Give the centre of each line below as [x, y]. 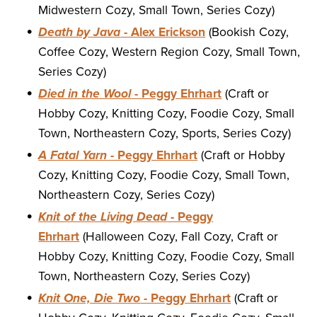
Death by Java [80, 33]
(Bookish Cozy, [247, 33]
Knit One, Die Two [90, 299]
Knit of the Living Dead [103, 217]
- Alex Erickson [163, 33]
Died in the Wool [85, 94]
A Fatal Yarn [73, 156]
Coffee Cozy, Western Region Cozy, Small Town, [169, 52]
